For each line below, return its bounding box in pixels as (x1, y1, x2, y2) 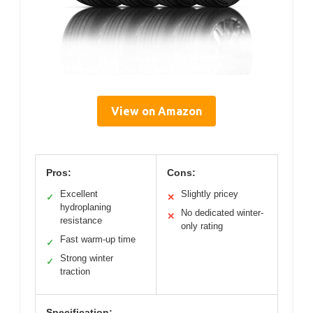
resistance (60, 214, 102, 226)
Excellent (60, 188, 98, 199)
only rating (181, 220, 223, 231)
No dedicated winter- (181, 207, 263, 218)
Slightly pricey (181, 188, 238, 199)
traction (60, 265, 90, 277)
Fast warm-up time (60, 233, 136, 245)
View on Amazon (111, 104, 202, 117)
